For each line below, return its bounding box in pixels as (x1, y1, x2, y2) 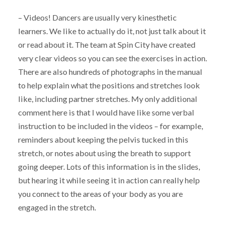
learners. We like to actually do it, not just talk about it (18, 26, 206, 36)
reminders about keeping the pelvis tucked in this (18, 134, 188, 144)
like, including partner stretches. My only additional (18, 93, 197, 103)
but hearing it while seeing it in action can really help (18, 175, 200, 185)
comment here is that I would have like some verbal (18, 107, 194, 117)
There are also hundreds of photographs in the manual (18, 66, 202, 76)
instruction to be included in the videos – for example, (18, 121, 203, 131)
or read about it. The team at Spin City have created (18, 39, 195, 49)
